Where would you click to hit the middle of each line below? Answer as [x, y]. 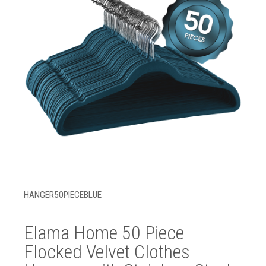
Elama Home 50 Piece [104, 233]
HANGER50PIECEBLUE [63, 195]
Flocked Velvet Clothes [107, 252]
